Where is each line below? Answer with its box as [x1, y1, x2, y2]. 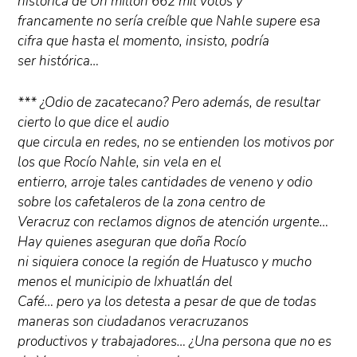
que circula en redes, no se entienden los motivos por [18, 132, 335, 151]
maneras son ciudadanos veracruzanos [18, 312, 249, 331]
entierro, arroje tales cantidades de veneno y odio [18, 172, 313, 191]
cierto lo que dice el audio [18, 112, 170, 131]
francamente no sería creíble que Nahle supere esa [18, 11, 321, 30]
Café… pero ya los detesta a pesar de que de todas [18, 292, 317, 311]
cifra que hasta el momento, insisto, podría [18, 31, 270, 50]
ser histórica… [18, 51, 100, 70]
